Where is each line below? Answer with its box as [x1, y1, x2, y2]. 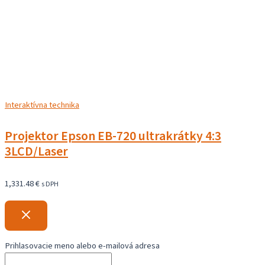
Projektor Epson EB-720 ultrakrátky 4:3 [5, 127, 221, 146]
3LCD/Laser [5, 142, 68, 161]
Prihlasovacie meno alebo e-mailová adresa [5, 240, 160, 253]
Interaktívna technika [5, 98, 79, 111]
